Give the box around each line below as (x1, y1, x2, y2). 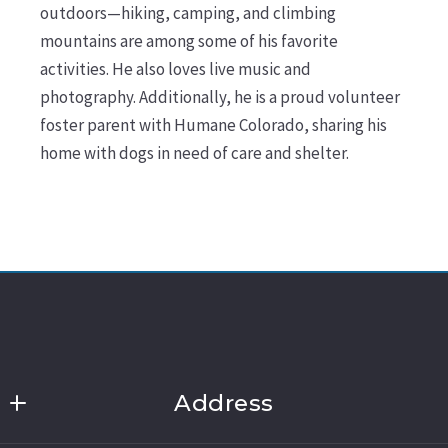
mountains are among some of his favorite (39, 29, 338, 52)
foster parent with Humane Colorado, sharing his (39, 113, 387, 136)
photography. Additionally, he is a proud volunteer (39, 85, 400, 108)
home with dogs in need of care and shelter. (39, 141, 349, 164)
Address (174, 388, 274, 417)
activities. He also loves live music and (39, 57, 311, 80)
